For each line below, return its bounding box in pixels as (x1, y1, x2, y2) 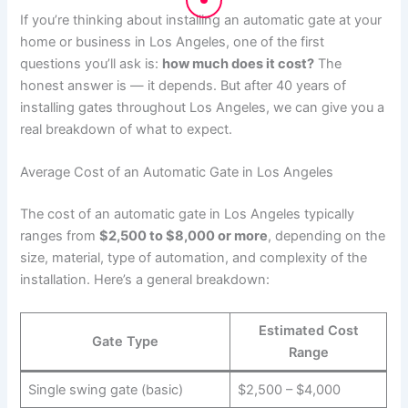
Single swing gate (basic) (27, 381, 183, 398)
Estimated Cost (258, 321, 359, 339)
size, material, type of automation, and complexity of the (20, 250, 368, 267)
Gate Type (92, 332, 159, 350)
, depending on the (268, 228, 386, 245)
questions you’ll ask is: (20, 55, 163, 72)
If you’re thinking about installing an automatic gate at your (20, 11, 382, 28)
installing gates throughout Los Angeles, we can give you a (20, 98, 385, 116)
